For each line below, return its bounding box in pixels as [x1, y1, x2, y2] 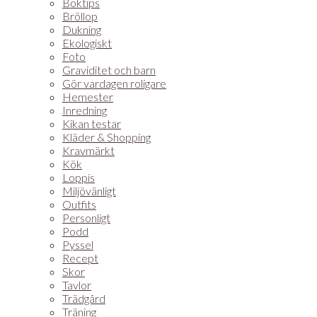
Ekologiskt [62, 36, 112, 50]
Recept [62, 251, 98, 265]
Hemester [62, 90, 113, 103]
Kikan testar [62, 117, 121, 130]
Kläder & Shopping [62, 130, 151, 144]
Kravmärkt [62, 144, 115, 157]
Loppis [62, 171, 95, 184]
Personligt [62, 211, 110, 224]
